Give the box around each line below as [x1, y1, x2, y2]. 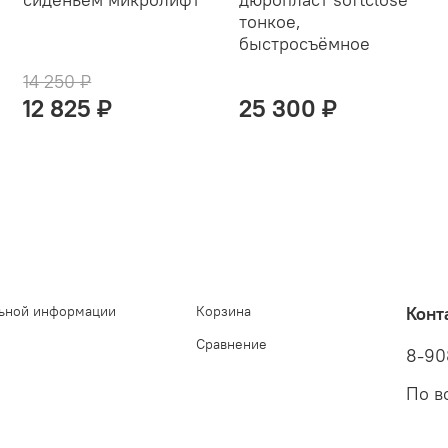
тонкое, [238, 9, 301, 33]
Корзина [196, 301, 251, 320]
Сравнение [196, 334, 267, 353]
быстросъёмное [238, 31, 370, 55]
